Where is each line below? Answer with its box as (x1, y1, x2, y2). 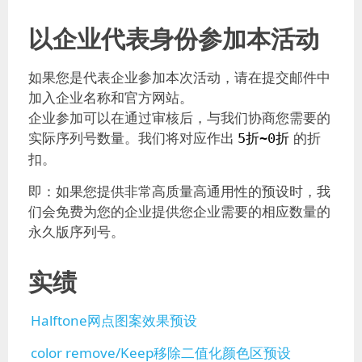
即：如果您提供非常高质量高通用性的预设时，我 (28, 182, 330, 200)
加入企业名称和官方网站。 (28, 88, 193, 107)
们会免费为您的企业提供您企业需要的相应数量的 (28, 202, 330, 221)
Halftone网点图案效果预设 (31, 311, 197, 330)
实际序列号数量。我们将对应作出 (28, 128, 234, 147)
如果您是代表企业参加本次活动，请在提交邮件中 (28, 68, 330, 86)
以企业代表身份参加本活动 (28, 22, 319, 55)
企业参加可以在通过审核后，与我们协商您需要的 (28, 108, 330, 127)
